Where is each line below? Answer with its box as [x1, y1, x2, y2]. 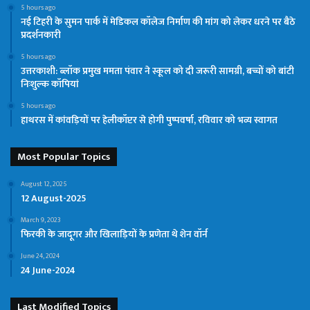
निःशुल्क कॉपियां [21, 75, 79, 92]
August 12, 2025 [21, 178, 67, 190]
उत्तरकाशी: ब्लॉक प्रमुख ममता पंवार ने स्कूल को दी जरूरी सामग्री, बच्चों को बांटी [21, 62, 294, 79]
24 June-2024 [21, 262, 75, 278]
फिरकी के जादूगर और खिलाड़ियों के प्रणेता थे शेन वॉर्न [21, 226, 208, 242]
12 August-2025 [21, 190, 86, 206]
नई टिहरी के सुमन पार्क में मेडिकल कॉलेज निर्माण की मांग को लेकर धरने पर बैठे [21, 13, 295, 30]
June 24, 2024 [21, 250, 60, 262]
